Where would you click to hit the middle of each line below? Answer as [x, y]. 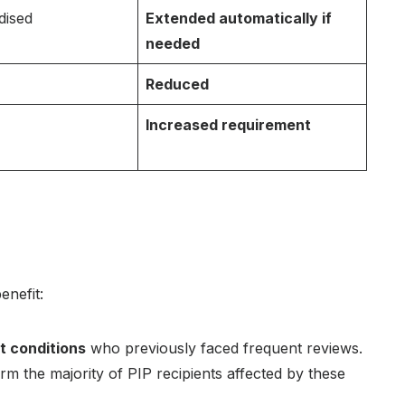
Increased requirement [228, 125]
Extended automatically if [239, 19]
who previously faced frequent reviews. [224, 348]
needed [173, 44]
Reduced [177, 85]
